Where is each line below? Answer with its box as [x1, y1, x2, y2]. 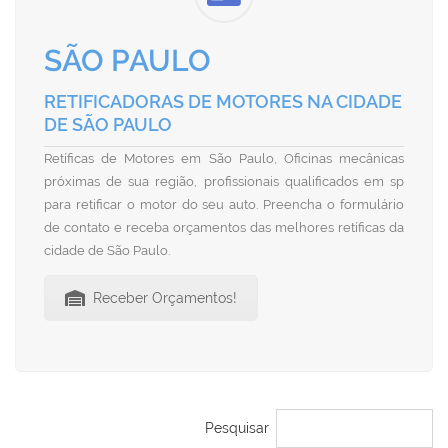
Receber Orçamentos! [93, 290, 237, 306]
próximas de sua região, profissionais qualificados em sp [44, 174, 404, 189]
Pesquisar [205, 420, 269, 437]
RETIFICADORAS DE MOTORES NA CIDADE [44, 91, 402, 112]
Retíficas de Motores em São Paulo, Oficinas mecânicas [44, 151, 404, 166]
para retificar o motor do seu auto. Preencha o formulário [44, 197, 404, 212]
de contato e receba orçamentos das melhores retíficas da [44, 220, 404, 235]
